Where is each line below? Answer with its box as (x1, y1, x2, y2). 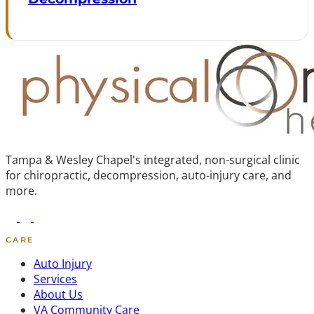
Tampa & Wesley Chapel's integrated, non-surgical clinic (6, 151, 300, 168)
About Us (34, 287, 83, 303)
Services (34, 271, 77, 287)
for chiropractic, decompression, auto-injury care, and (6, 167, 292, 183)
